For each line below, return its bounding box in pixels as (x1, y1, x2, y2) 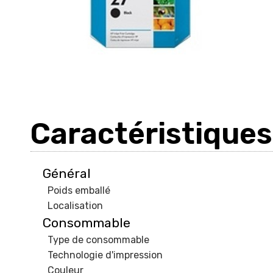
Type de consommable (48, 233, 149, 246)
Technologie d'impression (48, 249, 163, 261)
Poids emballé (48, 184, 110, 196)
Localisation (48, 199, 103, 211)
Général (43, 165, 91, 181)
